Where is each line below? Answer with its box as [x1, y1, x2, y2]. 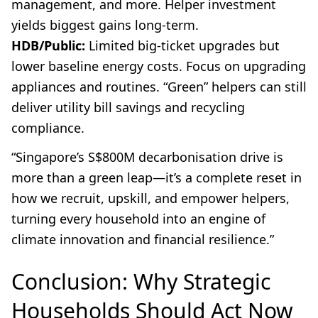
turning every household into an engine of [11, 210, 265, 228]
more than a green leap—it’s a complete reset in [11, 169, 302, 187]
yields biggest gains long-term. [11, 16, 199, 34]
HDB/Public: [11, 37, 85, 55]
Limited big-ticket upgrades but [85, 37, 280, 55]
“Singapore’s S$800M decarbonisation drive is [11, 148, 283, 166]
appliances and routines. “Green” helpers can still [11, 78, 307, 96]
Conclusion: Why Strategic [11, 267, 270, 297]
